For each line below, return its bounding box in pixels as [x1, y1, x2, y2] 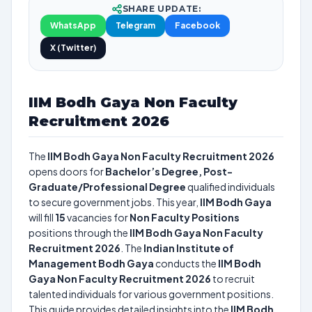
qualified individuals [186, 180, 275, 193]
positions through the [29, 226, 130, 239]
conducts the [154, 257, 218, 270]
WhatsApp [50, 20, 96, 31]
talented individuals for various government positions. [29, 288, 274, 300]
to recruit [211, 272, 255, 285]
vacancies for [65, 211, 130, 224]
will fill [29, 211, 55, 224]
